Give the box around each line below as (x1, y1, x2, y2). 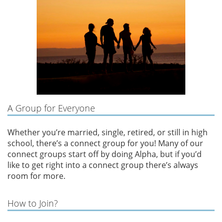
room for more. (7, 170, 67, 181)
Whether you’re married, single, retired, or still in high (7, 126, 208, 138)
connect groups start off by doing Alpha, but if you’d (7, 148, 202, 160)
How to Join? (7, 197, 58, 209)
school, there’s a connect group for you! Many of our (7, 137, 203, 149)
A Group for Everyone (7, 102, 95, 114)
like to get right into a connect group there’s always (7, 159, 198, 170)
